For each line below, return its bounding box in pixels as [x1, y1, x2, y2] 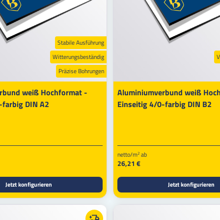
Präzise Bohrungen [58, 66, 104, 76]
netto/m [117, 149, 137, 159]
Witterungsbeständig [53, 52, 104, 61]
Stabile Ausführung [57, 37, 104, 47]
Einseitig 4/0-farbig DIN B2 [117, 98, 212, 110]
